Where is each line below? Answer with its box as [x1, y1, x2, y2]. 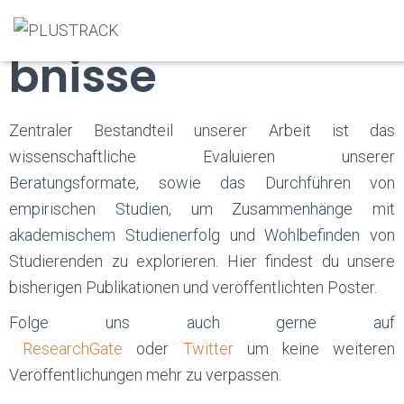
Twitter [182, 339, 234, 358]
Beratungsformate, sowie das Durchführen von [9, 173, 395, 192]
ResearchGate [23, 339, 124, 358]
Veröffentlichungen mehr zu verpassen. [9, 365, 285, 384]
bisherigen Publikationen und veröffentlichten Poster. [9, 278, 381, 297]
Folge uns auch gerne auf [9, 313, 395, 332]
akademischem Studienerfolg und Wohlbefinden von [9, 225, 395, 244]
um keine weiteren [233, 339, 396, 358]
